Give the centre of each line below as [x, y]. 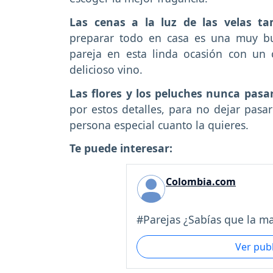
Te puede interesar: [121, 148]
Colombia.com [201, 182]
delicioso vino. [106, 69]
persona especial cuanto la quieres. [161, 125]
